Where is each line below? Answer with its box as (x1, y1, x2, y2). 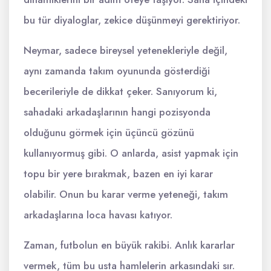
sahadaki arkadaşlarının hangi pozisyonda (24, 105, 211, 119)
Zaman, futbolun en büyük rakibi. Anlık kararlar (24, 238, 235, 252)
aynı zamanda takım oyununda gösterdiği (24, 64, 210, 78)
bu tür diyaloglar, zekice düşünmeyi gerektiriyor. (24, 13, 240, 27)
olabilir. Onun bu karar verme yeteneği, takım (24, 187, 228, 201)
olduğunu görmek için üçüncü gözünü (24, 125, 194, 140)
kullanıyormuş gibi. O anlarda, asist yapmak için (24, 146, 238, 160)
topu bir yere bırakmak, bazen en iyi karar (24, 166, 213, 181)
